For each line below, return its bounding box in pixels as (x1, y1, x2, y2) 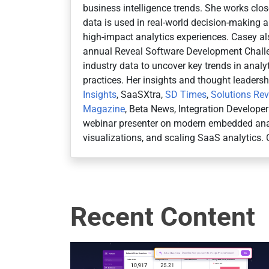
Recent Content (70, 201, 255, 232)
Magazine (83, 103, 125, 115)
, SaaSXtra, (116, 88, 165, 100)
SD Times (165, 88, 207, 100)
